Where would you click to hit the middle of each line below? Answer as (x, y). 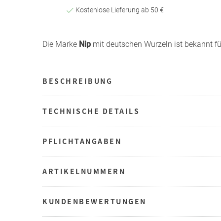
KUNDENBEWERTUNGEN (94, 201)
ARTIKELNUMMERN (84, 171)
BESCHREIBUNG (77, 81)
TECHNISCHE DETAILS (91, 111)
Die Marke (61, 44)
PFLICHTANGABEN (82, 141)
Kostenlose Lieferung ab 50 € (119, 10)
